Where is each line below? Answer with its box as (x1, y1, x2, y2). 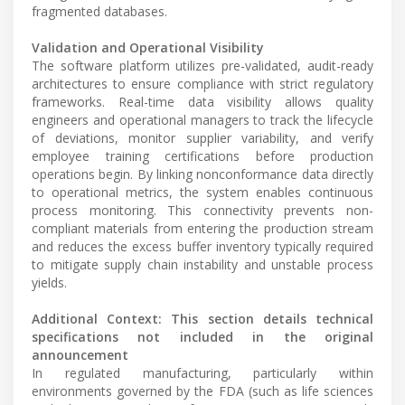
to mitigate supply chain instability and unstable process (32, 255, 373, 273)
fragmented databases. (32, 2, 167, 20)
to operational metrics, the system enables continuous (32, 183, 373, 201)
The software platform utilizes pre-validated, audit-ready (32, 56, 373, 74)
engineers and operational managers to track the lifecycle (32, 110, 373, 128)
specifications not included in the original (32, 327, 373, 345)
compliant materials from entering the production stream (32, 219, 373, 237)
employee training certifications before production (32, 146, 373, 165)
